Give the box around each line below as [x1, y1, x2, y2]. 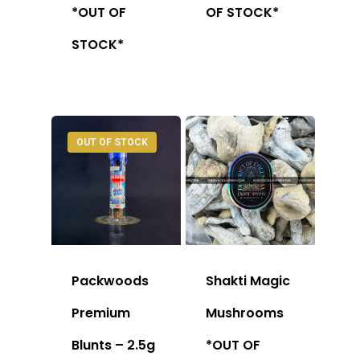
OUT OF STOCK [76, 136, 148, 148]
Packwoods [72, 271, 149, 290]
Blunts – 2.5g [72, 335, 155, 354]
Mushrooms [206, 303, 284, 322]
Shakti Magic [206, 271, 291, 290]
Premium [72, 303, 130, 322]
